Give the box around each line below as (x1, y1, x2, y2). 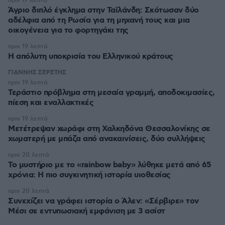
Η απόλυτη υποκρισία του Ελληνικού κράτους (8, 51, 173, 62)
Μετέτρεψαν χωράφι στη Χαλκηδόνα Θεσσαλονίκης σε (8, 124, 210, 134)
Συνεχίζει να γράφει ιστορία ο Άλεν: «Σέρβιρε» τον (8, 196, 199, 206)
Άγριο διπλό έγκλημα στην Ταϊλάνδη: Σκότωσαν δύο (8, 5, 199, 16)
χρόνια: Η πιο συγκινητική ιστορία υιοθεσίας (8, 170, 171, 180)
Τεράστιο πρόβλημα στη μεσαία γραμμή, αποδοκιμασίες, (8, 87, 215, 98)
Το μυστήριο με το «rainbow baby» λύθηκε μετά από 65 (8, 160, 211, 170)
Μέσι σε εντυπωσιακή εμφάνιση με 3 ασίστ (8, 206, 165, 216)
